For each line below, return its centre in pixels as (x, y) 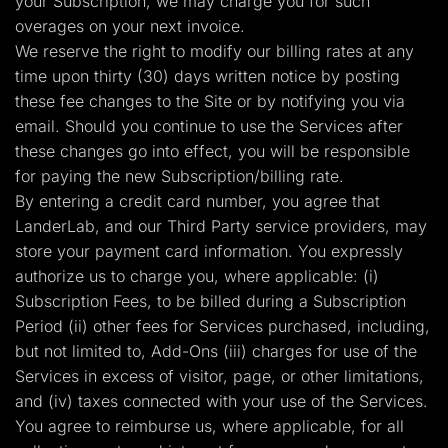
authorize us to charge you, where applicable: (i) (197, 276)
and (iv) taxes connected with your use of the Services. (221, 401)
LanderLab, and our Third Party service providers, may (221, 226)
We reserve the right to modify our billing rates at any (214, 51)
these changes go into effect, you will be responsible (212, 151)
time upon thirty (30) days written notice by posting (207, 76)
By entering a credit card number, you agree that (197, 201)
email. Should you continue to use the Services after (209, 126)
